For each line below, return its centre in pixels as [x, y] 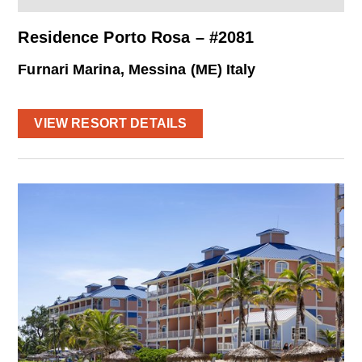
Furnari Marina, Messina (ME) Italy [137, 69]
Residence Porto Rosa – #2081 [136, 37]
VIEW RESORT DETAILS [111, 124]
